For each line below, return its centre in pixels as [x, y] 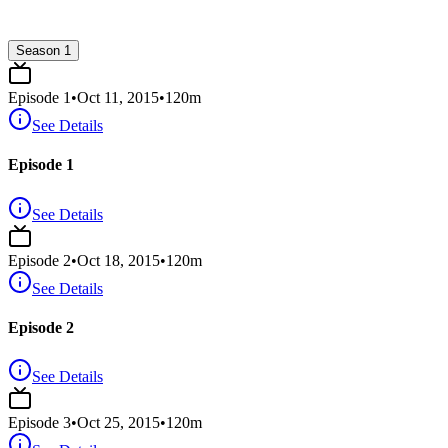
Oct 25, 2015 [118, 423]
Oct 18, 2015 [118, 260]
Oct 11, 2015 [118, 98]
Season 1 [43, 51]
